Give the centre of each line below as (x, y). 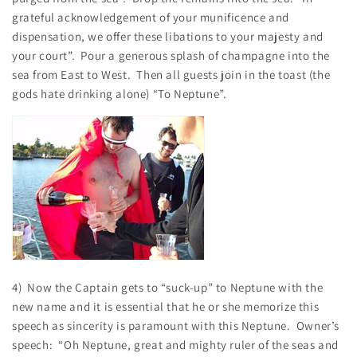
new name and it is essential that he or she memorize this (166, 306)
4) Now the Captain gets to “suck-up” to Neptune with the (168, 287)
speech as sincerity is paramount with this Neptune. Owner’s (176, 325)
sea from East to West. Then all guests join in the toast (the (171, 74)
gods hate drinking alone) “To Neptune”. (120, 93)
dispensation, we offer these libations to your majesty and (168, 36)
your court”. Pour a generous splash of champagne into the (171, 55)
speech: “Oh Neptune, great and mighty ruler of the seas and (176, 344)
